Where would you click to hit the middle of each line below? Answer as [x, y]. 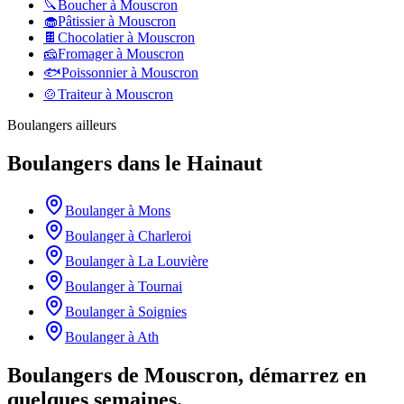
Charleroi [165, 235]
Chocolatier [91, 38]
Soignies [162, 311]
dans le [149, 163]
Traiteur [80, 95]
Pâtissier [81, 22]
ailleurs [94, 125]
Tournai [160, 286]
